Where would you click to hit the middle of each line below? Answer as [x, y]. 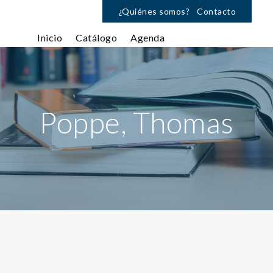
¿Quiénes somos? [154, 11]
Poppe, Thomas [136, 122]
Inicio [50, 37]
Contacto [216, 11]
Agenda [147, 37]
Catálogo [96, 37]
